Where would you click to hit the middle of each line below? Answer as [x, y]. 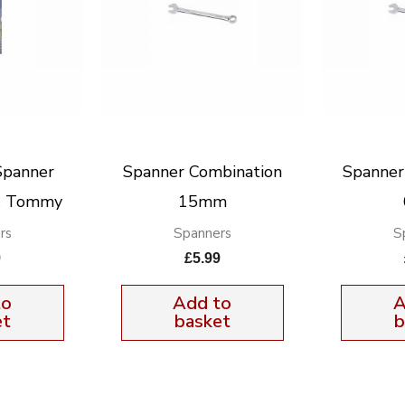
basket [202, 321]
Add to [202, 303]
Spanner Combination [202, 171]
